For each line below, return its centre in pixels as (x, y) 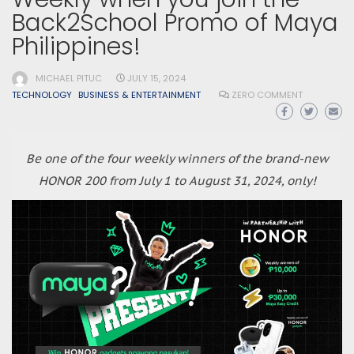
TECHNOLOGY (42, 94)
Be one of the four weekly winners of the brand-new (177, 158)
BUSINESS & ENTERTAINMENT (139, 94)
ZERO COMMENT (267, 94)
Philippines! (76, 47)
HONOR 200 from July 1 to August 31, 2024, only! (177, 180)
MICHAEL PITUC (69, 78)
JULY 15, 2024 (157, 78)
